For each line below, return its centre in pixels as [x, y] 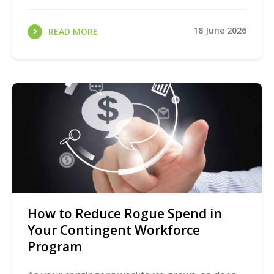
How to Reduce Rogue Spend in [125, 213]
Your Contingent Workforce [114, 230]
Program [55, 246]
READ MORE [73, 31]
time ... [42, 21]
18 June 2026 [220, 30]
